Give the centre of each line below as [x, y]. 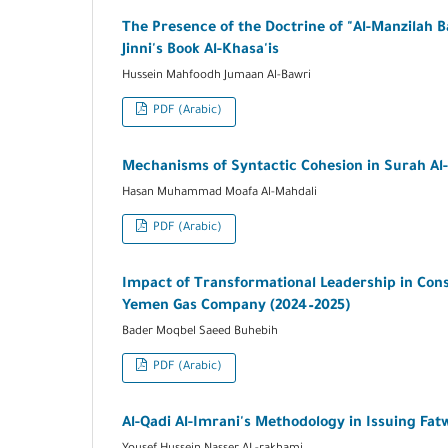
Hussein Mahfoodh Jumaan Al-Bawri [216, 77]
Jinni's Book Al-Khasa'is [200, 51]
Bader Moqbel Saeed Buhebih [200, 333]
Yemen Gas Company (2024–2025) [236, 307]
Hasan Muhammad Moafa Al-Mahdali [219, 194]
